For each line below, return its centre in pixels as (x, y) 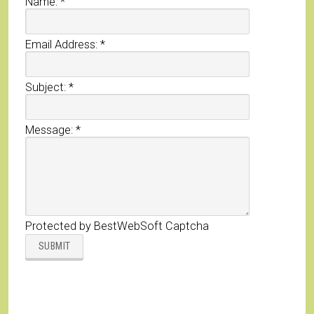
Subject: (47, 88)
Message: (50, 130)
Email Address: (63, 45)
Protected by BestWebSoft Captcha (117, 226)
